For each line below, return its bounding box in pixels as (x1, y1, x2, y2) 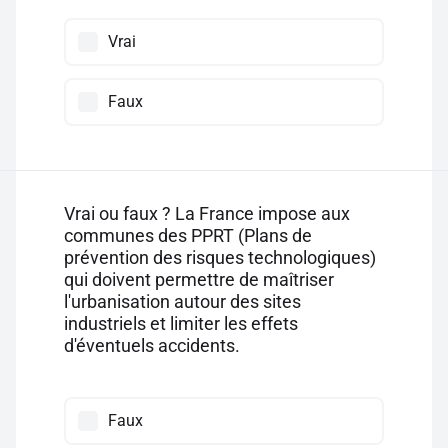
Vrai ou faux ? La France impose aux (64, 203, 350, 224)
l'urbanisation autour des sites (64, 291, 301, 312)
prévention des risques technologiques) (64, 247, 376, 268)
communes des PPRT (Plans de (64, 225, 312, 246)
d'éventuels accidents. (64, 335, 240, 356)
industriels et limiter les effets (64, 313, 298, 334)
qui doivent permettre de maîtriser (64, 269, 334, 290)
